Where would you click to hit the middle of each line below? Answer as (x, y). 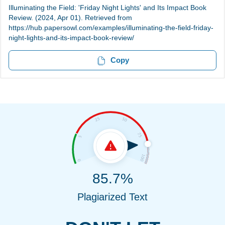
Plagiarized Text (113, 197)
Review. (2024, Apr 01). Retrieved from (70, 18)
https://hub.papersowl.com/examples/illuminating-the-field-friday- (111, 28)
